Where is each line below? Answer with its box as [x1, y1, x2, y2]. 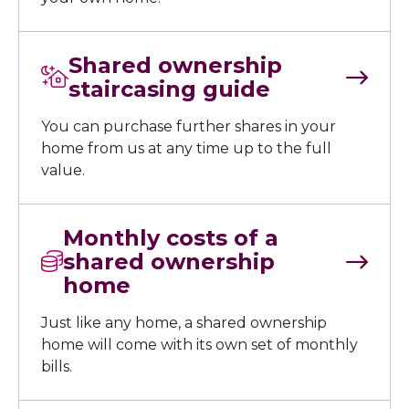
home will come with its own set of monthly [41, 336, 358, 353]
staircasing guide [68, 76, 270, 102]
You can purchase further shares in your [41, 118, 336, 135]
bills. [41, 358, 72, 375]
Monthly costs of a [63, 225, 278, 251]
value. [41, 162, 85, 179]
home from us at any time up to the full [41, 140, 331, 157]
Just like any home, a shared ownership [41, 314, 327, 331]
